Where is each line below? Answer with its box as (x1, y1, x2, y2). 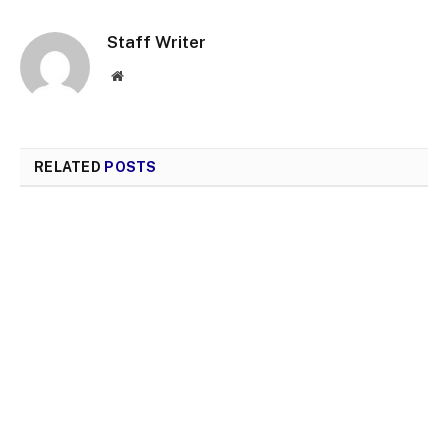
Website (122, 67, 167, 82)
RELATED (34, 158, 105, 175)
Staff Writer (107, 31, 206, 52)
